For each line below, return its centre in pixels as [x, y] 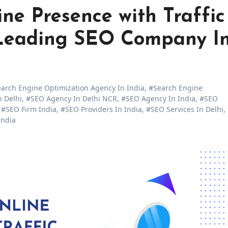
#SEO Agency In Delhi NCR [72, 98]
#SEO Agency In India [158, 98]
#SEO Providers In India [101, 109]
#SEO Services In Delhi [185, 109]
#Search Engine [176, 88]
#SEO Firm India [29, 109]
